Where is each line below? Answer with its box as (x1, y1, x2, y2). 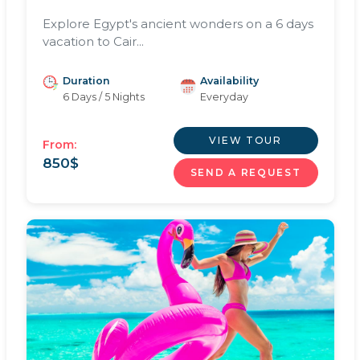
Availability (200, 74, 259, 87)
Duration (62, 74, 110, 87)
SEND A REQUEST (190, 166, 301, 178)
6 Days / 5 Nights (62, 90, 145, 103)
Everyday (200, 90, 248, 103)
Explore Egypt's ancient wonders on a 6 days (42, 15, 313, 31)
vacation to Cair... (42, 33, 144, 49)
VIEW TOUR (209, 133, 282, 146)
